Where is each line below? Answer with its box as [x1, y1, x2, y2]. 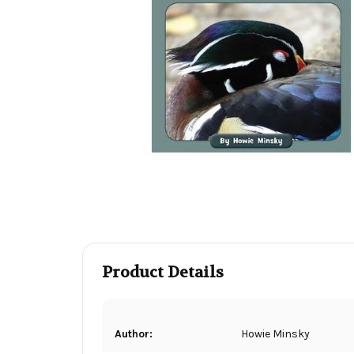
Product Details [102, 262, 224, 282]
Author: [115, 326, 153, 341]
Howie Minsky [241, 326, 310, 341]
